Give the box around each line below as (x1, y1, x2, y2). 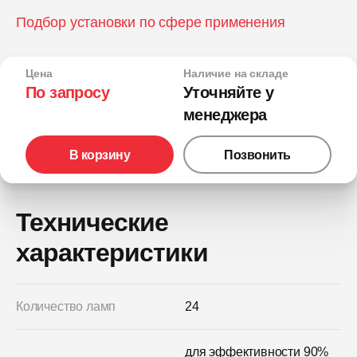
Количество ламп (16, 300, 116, 314)
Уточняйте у (183, 84, 274, 102)
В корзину (69, 147, 131, 162)
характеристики (16, 238, 208, 268)
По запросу (25, 84, 109, 102)
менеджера (183, 106, 267, 124)
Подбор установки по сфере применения (16, 14, 285, 31)
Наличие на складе (183, 67, 288, 80)
